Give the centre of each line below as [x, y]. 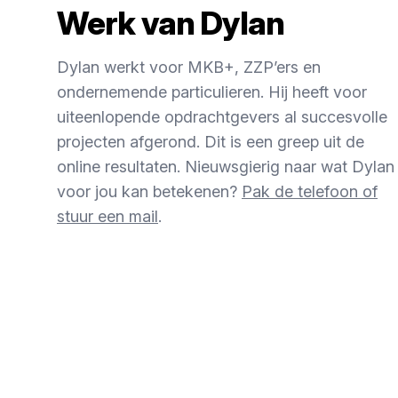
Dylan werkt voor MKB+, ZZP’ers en [189, 67]
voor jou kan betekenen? [149, 191]
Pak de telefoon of [310, 191]
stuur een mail [107, 216]
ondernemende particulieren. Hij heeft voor [212, 92]
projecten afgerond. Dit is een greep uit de [211, 142]
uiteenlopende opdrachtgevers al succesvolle [222, 117]
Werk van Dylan [171, 23]
